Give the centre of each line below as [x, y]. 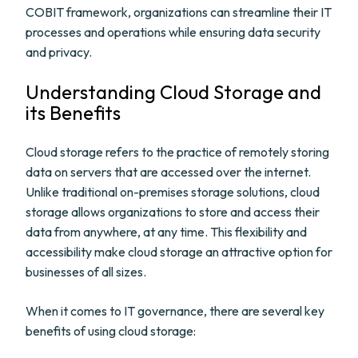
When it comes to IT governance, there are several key [175, 311]
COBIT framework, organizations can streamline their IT [179, 12]
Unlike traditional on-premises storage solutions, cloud [173, 192]
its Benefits [73, 113]
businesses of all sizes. [86, 272]
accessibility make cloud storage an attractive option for [179, 252]
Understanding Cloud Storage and [173, 92]
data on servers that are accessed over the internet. [168, 172]
